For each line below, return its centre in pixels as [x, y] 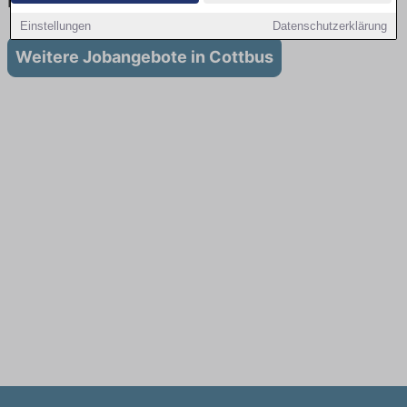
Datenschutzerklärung [329, 26]
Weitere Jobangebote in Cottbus [144, 57]
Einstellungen [56, 26]
